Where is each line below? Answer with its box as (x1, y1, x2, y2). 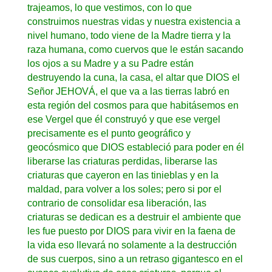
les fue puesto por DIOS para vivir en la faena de (27, 225, 236, 236)
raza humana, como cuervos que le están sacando (27, 44, 243, 55)
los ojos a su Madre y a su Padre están (27, 58, 194, 69)
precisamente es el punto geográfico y (27, 127, 191, 138)
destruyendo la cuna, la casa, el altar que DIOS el (27, 72, 240, 83)
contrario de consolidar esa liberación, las (27, 197, 206, 208)
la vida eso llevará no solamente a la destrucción (27, 239, 237, 250)
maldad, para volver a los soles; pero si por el (27, 183, 222, 194)
